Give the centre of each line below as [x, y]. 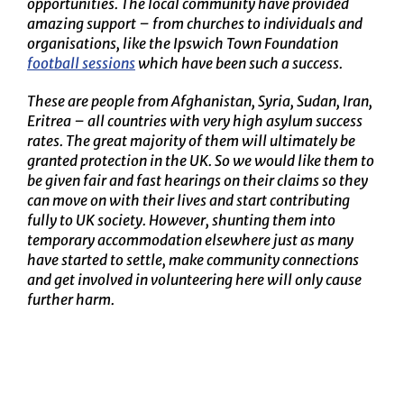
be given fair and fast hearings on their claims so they [197, 181]
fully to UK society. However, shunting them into [181, 220]
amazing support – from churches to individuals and [194, 24]
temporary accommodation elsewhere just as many [190, 240]
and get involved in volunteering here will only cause [194, 280]
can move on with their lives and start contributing [188, 201]
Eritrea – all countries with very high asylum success [194, 121]
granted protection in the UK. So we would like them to [200, 161]
